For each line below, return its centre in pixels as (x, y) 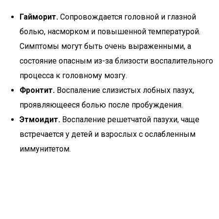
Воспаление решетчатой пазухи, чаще (130, 120)
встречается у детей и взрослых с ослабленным (108, 134)
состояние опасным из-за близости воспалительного (116, 61)
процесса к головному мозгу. (73, 76)
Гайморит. (39, 17)
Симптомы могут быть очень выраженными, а (105, 46)
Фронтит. (37, 90)
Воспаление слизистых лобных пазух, (124, 90)
